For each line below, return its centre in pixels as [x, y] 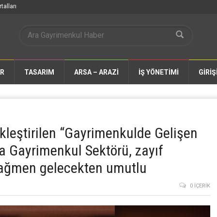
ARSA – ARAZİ [96, 72]
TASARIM [39, 72]
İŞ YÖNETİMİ [159, 72]
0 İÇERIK [200, 186]
